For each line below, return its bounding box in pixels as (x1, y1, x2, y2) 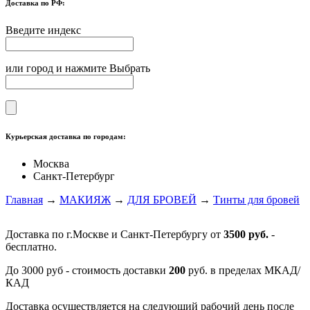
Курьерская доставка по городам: (6, 131, 126, 140)
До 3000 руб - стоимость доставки (6, 264, 169, 276)
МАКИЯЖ (60, 193, 111, 206)
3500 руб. (224, 228, 268, 240)
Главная (6, 193, 43, 206)
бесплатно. (6, 240, 60, 253)
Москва (33, 157, 69, 170)
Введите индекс (6, 24, 81, 36)
